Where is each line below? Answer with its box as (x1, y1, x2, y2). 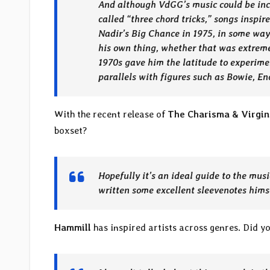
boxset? (54, 125, 87, 137)
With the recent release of (54, 108, 168, 121)
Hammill (54, 222, 93, 234)
